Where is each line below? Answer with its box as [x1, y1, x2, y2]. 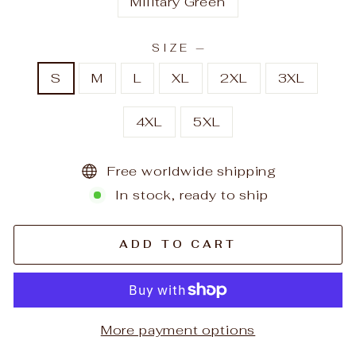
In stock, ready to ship [115, 186, 269, 203]
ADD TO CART [119, 238, 237, 251]
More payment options [100, 320, 256, 339]
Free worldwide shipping [106, 162, 277, 180]
